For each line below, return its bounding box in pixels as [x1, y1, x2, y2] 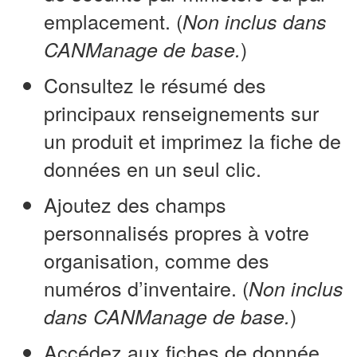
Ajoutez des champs [44, 189, 226, 218]
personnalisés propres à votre [44, 217, 309, 246]
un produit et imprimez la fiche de [44, 125, 341, 155]
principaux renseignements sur [44, 97, 319, 127]
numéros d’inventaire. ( [44, 273, 249, 302]
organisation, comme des [44, 245, 269, 274]
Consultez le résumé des [44, 69, 266, 99]
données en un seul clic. [44, 153, 261, 182]
